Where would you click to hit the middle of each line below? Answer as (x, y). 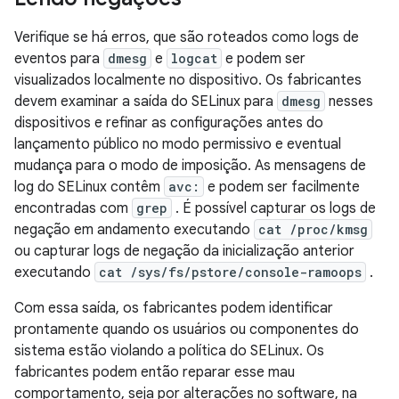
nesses (349, 102)
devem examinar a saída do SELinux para (146, 102)
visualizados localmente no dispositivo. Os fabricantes (188, 80)
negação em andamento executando (134, 230)
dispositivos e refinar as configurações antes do (169, 123)
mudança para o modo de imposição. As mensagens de (190, 166)
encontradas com (73, 208)
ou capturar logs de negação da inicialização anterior (184, 251)
